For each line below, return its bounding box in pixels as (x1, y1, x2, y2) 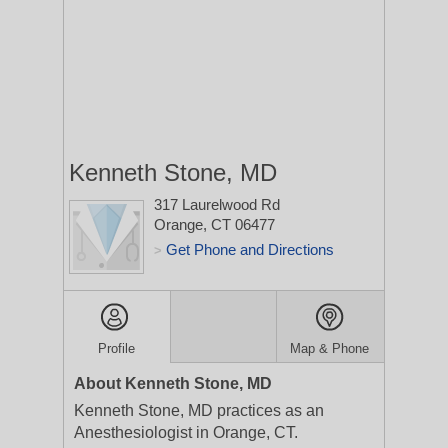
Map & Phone (290, 341, 370, 356)
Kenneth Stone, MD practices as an (74, 402, 324, 419)
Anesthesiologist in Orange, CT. (74, 424, 298, 441)
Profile (98, 341, 136, 356)
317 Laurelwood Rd (154, 196, 280, 213)
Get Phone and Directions (166, 241, 334, 258)
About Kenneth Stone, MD (74, 375, 272, 392)
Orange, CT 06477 (154, 216, 275, 233)
